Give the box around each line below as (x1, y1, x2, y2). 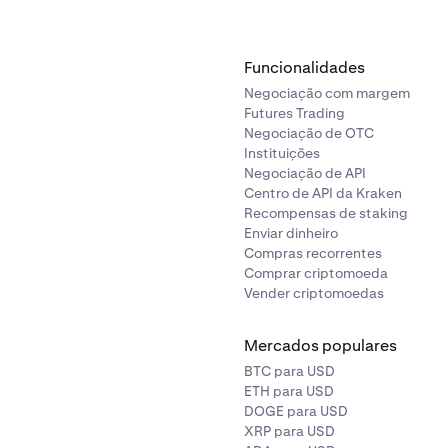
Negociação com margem (244, 84, 410, 102)
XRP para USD (244, 422, 335, 440)
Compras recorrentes (244, 244, 382, 262)
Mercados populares (244, 335, 397, 356)
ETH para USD (244, 382, 334, 400)
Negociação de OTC (244, 124, 374, 142)
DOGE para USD (244, 402, 348, 420)
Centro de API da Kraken (244, 184, 402, 202)
